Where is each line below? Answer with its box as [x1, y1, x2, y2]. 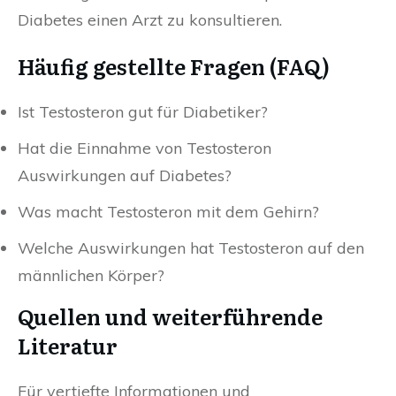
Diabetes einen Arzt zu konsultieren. [18, 10, 282, 31]
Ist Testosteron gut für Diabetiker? [18, 102, 268, 123]
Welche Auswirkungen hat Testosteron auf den [18, 238, 364, 259]
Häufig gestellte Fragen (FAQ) [18, 50, 330, 82]
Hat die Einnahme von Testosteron [18, 138, 271, 159]
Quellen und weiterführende [18, 301, 323, 332]
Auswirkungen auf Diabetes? [18, 165, 232, 187]
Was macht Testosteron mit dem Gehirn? [18, 202, 319, 223]
